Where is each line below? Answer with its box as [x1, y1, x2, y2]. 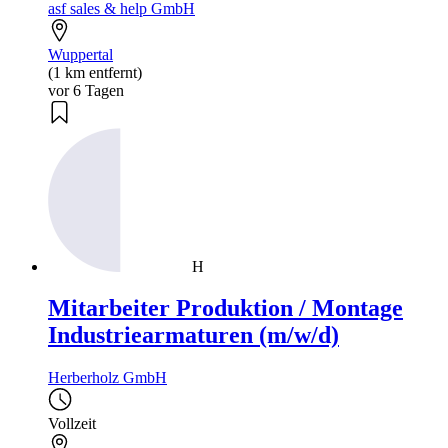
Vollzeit [48, 415, 96, 433]
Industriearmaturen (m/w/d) [48, 322, 339, 349]
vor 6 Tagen [48, 81, 124, 99]
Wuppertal [48, 45, 113, 63]
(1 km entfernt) [48, 63, 142, 81]
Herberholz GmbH [48, 369, 167, 387]
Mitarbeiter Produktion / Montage [48, 295, 403, 322]
